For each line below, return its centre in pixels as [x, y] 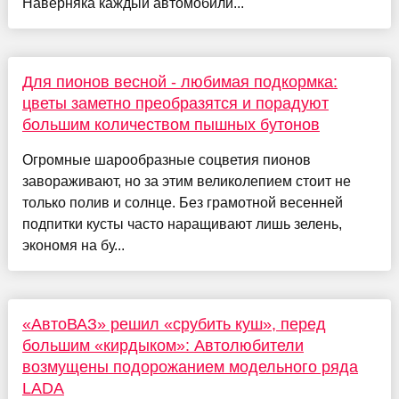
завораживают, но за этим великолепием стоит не [186, 182]
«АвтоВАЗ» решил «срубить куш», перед [174, 325]
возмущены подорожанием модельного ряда [190, 367]
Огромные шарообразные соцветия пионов [166, 160]
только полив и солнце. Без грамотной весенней [182, 203]
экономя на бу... [73, 246]
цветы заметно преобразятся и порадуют [175, 104]
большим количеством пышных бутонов [171, 125]
